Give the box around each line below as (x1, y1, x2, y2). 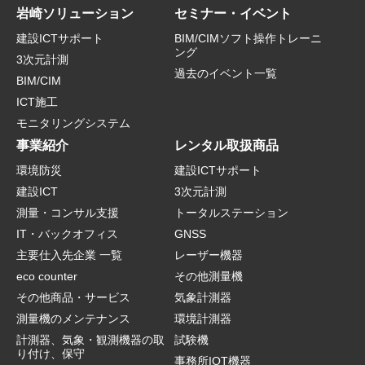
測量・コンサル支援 (16, 206, 119, 219)
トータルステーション (174, 206, 288, 219)
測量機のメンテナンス (16, 312, 130, 325)
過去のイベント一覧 (174, 67, 277, 80)
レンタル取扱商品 (174, 139, 279, 152)
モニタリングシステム (16, 117, 130, 130)
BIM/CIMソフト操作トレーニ (174, 32, 322, 45)
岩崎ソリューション (16, 7, 134, 20)
